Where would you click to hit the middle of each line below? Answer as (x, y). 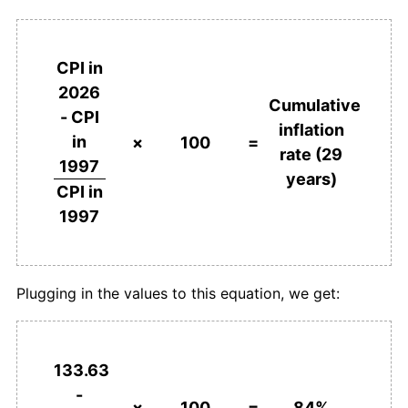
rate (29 (311, 155)
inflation (311, 130)
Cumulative (314, 106)
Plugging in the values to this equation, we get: (178, 294)
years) (311, 179)
